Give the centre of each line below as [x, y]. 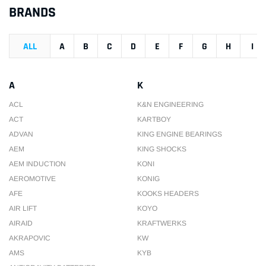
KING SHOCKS [162, 149]
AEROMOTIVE [32, 179]
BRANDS [32, 12]
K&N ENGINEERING [170, 104]
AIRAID [21, 223]
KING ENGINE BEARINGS [180, 134]
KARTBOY [154, 119]
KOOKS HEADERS [168, 194]
